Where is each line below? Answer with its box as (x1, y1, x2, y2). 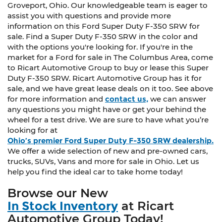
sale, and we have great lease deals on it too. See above (7, 84, 213, 94)
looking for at (7, 125, 57, 135)
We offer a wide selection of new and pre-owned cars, (7, 146, 208, 156)
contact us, (105, 94, 148, 104)
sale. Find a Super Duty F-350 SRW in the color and (7, 32, 198, 42)
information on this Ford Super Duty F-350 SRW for (7, 21, 200, 31)
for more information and (7, 94, 105, 104)
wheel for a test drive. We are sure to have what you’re (7, 115, 209, 125)
